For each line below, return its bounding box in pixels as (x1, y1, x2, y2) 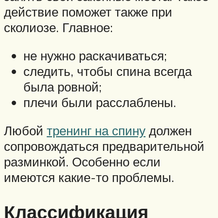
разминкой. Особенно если (4, 153, 161, 169)
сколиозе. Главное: (4, 19, 113, 36)
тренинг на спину (47, 122, 145, 138)
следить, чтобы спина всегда (23, 63, 192, 79)
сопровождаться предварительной (4, 138, 204, 154)
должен (145, 122, 192, 138)
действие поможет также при (4, 4, 172, 20)
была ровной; (23, 79, 102, 95)
